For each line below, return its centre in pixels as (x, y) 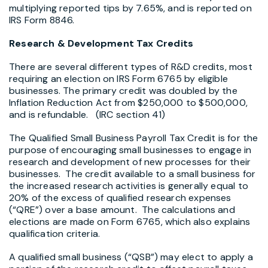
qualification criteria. (55, 234)
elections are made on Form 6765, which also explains (130, 222)
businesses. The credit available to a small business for (133, 174)
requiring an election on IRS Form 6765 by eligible (118, 78)
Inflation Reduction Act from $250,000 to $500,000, (128, 102)
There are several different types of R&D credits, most (131, 66)
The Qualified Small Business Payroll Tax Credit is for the (134, 138)
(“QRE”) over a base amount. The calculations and (122, 210)
